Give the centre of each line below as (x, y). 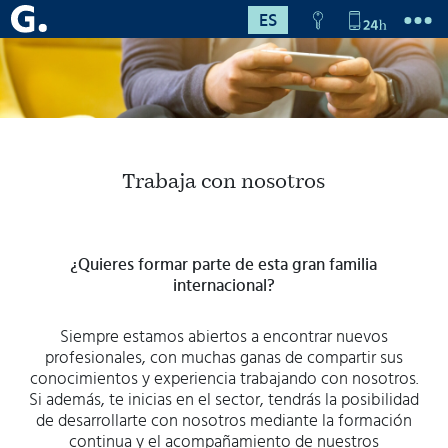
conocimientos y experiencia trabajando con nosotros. (223, 378)
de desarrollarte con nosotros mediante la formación (223, 420)
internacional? (223, 285)
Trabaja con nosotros (224, 181)
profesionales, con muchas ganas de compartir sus (223, 357)
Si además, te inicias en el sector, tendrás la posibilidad (223, 399)
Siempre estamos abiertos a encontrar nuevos (223, 336)
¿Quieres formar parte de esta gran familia (224, 264)
